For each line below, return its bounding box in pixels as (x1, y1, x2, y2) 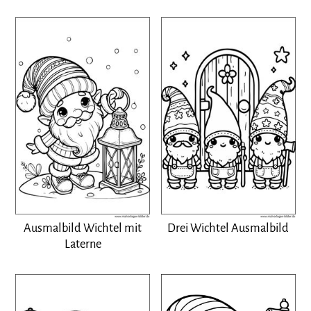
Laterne (64, 237, 101, 251)
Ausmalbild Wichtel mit (24, 221, 142, 235)
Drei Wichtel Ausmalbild (167, 221, 289, 235)
